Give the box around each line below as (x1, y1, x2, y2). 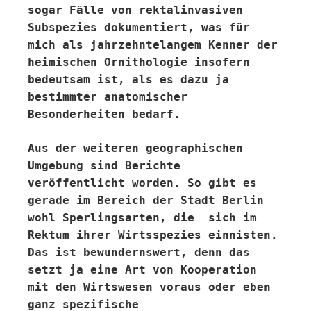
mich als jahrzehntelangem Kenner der (28, 38, 278, 51)
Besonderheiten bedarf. (28, 108, 180, 121)
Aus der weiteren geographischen (28, 142, 243, 155)
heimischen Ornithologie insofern (28, 56, 250, 69)
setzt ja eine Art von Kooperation (28, 263, 257, 276)
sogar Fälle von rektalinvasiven (28, 3, 243, 17)
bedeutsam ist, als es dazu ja (28, 73, 229, 86)
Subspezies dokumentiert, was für (28, 21, 250, 34)
